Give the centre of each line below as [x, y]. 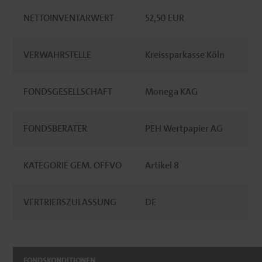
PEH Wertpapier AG [184, 128]
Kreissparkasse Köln [185, 55]
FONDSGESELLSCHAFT [68, 92]
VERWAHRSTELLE [58, 55]
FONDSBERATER [56, 128]
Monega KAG [172, 92]
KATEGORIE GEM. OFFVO [73, 165]
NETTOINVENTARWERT [69, 18]
